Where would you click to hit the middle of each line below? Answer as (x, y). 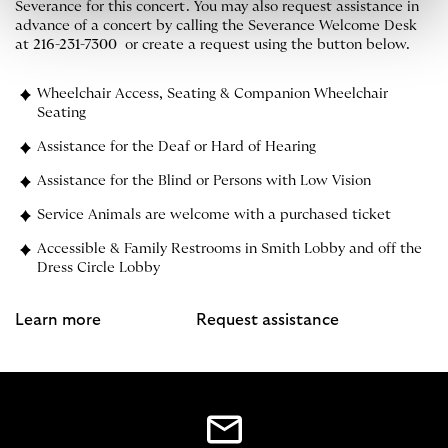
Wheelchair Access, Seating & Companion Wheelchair (212, 94)
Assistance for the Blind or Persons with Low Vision (205, 181)
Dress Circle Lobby (100, 268)
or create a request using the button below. (265, 45)
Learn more (58, 320)
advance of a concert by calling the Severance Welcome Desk (216, 26)
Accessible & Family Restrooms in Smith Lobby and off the (229, 249)
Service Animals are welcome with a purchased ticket (215, 215)
